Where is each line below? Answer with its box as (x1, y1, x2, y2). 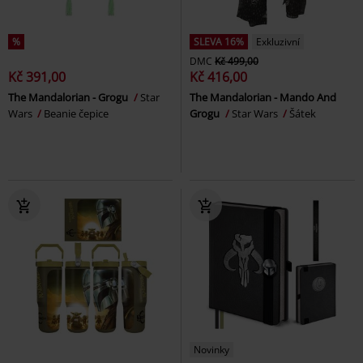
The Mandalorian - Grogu (8, 90, 130, 105)
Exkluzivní (256, 35, 300, 49)
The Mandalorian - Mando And (190, 90, 336, 105)
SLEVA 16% (194, 35, 244, 49)
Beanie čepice (44, 106, 109, 122)
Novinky (194, 343, 229, 357)
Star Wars (232, 106, 280, 122)
